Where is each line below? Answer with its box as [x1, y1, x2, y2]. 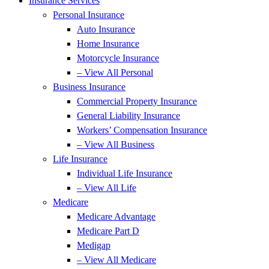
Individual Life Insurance [77, 168, 172, 178]
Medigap [77, 240, 110, 250]
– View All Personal [77, 67, 153, 77]
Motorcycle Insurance [77, 52, 159, 63]
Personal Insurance [53, 9, 124, 20]
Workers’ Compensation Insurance [77, 124, 207, 135]
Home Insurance [77, 38, 139, 49]
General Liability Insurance [77, 110, 180, 121]
